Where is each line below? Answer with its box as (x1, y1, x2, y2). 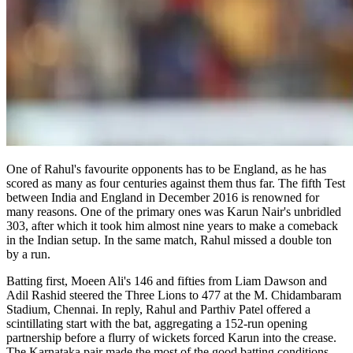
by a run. (6, 247, 50, 261)
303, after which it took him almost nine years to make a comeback (6, 218, 338, 232)
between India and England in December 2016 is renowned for (6, 190, 319, 204)
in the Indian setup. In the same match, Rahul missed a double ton (6, 232, 332, 247)
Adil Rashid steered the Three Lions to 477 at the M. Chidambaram (6, 288, 341, 302)
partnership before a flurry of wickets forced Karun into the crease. (6, 330, 336, 344)
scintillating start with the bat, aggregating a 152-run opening (6, 316, 307, 330)
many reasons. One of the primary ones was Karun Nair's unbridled (6, 204, 341, 218)
